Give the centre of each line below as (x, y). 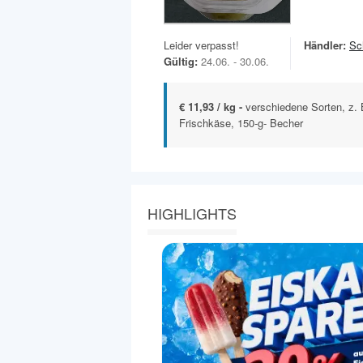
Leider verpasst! (201, 45)
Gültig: (181, 62)
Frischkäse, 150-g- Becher (241, 123)
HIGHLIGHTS (192, 214)
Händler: (325, 45)
